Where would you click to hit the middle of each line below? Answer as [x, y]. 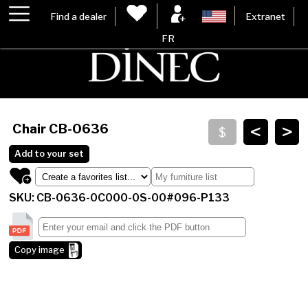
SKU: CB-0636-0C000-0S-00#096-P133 [120, 198]
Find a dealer [79, 16]
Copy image [40, 250]
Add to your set [49, 154]
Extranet [265, 16]
